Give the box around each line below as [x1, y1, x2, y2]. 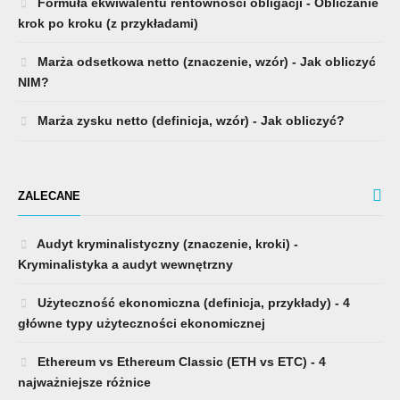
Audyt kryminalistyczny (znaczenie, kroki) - [34, 237, 298, 252]
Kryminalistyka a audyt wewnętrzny [18, 257, 233, 272]
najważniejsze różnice [18, 375, 151, 390]
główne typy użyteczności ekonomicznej [18, 316, 265, 331]
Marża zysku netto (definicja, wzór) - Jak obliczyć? [34, 113, 345, 129]
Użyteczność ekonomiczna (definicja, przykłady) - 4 [34, 296, 350, 311]
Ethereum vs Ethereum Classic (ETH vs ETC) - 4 [34, 354, 326, 370]
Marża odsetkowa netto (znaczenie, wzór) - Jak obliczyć [34, 54, 376, 70]
